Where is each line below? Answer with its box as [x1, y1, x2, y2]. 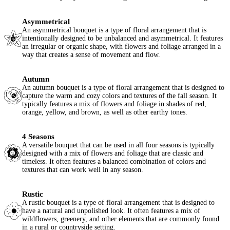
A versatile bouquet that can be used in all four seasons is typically [22, 141, 215, 149]
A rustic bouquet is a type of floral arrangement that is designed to [22, 199, 215, 207]
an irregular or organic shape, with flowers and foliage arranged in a [22, 43, 221, 51]
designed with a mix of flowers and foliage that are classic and [22, 149, 203, 158]
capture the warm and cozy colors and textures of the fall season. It [22, 92, 217, 100]
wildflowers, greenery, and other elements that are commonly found [22, 215, 219, 223]
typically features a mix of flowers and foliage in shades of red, [22, 100, 206, 108]
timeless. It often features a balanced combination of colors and [22, 158, 206, 166]
